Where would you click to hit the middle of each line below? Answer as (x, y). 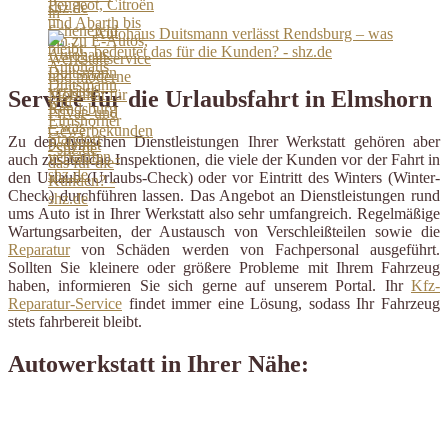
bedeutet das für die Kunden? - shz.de (213, 51)
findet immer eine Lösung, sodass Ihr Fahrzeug (281, 303)
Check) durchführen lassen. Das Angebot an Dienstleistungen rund (224, 195)
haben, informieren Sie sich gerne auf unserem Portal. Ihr (209, 285)
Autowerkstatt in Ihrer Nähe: (158, 363)
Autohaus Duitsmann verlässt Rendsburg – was (243, 33)
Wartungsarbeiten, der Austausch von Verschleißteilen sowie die (224, 231)
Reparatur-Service (65, 303)
